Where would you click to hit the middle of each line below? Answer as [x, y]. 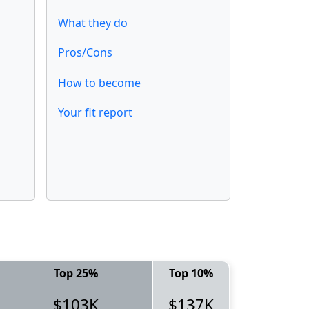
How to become [99, 82]
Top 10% [191, 273]
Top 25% [76, 273]
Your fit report [95, 112]
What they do [93, 23]
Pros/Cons [85, 53]
